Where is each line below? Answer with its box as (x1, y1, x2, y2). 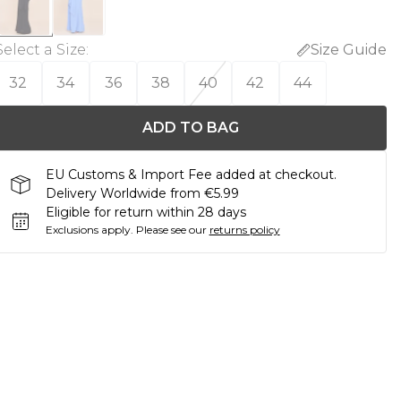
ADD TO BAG (141, 119, 239, 136)
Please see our (135, 223, 207, 236)
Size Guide (310, 41, 387, 58)
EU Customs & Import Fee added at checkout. (45, 166, 337, 183)
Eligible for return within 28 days (45, 204, 246, 220)
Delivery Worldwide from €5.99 (45, 185, 239, 201)
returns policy (209, 223, 280, 236)
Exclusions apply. (45, 223, 133, 236)
